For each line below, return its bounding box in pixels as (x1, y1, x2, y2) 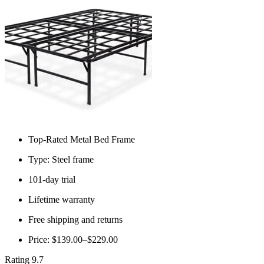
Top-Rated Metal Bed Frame (28, 134, 135, 145)
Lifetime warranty (28, 194, 95, 205)
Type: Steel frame (28, 154, 94, 165)
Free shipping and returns (28, 214, 123, 225)
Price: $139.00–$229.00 (28, 235, 118, 245)
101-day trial (28, 174, 75, 185)
